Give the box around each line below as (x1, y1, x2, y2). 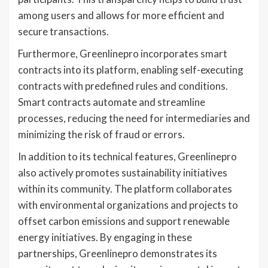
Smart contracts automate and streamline (18, 96, 205, 109)
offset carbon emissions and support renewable (18, 215, 230, 228)
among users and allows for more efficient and (18, 9, 224, 22)
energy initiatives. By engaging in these (18, 231, 192, 244)
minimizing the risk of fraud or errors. (18, 128, 185, 141)
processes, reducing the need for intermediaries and (18, 112, 250, 125)
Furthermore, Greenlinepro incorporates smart (18, 47, 227, 60)
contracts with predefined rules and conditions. (18, 80, 228, 93)
